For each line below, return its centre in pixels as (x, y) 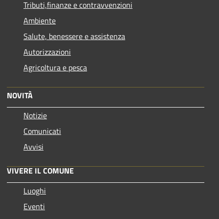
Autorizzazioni (47, 52)
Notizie (35, 115)
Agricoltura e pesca (55, 67)
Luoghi (35, 190)
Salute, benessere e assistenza (74, 36)
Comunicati (42, 131)
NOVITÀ (20, 95)
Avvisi (33, 146)
